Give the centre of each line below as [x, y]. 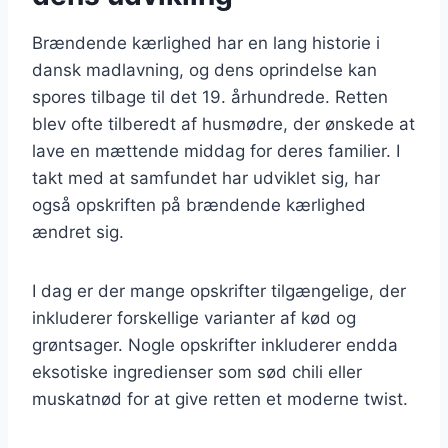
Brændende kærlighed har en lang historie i [206, 42]
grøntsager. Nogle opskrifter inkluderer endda [215, 344]
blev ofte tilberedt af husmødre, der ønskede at [223, 123]
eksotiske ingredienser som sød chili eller [197, 371]
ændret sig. [78, 231]
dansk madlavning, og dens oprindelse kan [204, 69]
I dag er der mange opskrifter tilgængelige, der [219, 290]
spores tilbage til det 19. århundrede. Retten [210, 96]
